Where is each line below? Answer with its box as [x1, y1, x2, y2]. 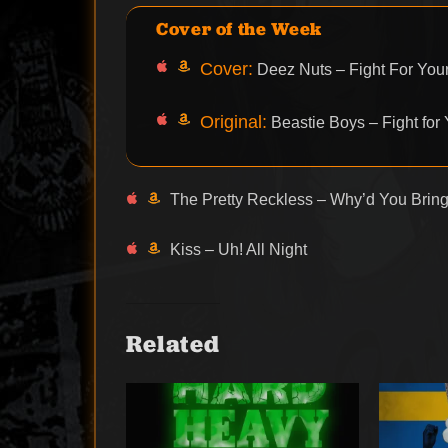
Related [126, 327, 220, 359]
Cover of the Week [156, 16, 322, 40]
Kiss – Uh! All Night [170, 240, 308, 258]
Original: [200, 111, 268, 132]
